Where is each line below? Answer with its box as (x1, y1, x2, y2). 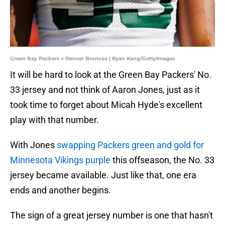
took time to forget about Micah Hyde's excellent (10, 99, 202, 110)
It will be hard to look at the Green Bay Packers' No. (10, 69, 211, 80)
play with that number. (10, 115, 99, 126)
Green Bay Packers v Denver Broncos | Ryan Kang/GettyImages (10, 55, 175, 62)
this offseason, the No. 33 (110, 155, 214, 166)
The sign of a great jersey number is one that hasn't (10, 210, 213, 221)
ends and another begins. (10, 185, 111, 196)
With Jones (10, 140, 57, 151)
